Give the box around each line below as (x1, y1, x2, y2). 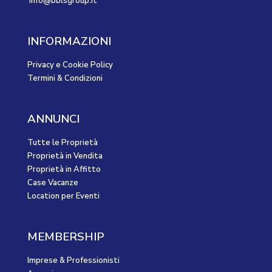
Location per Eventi (27, 191, 100, 202)
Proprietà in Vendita (27, 151, 103, 162)
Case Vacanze (27, 177, 78, 189)
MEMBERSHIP (27, 229, 104, 245)
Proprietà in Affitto (27, 164, 101, 175)
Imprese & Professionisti (27, 255, 120, 267)
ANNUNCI (27, 111, 80, 127)
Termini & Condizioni (27, 73, 103, 84)
